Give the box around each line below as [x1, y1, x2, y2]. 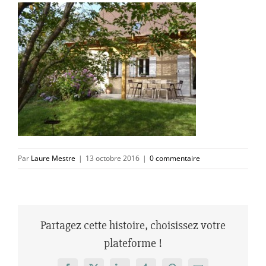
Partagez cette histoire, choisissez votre [40, 218, 226, 233]
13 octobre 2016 [85, 153, 140, 164]
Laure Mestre [31, 153, 75, 164]
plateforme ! [104, 236, 162, 251]
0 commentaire [150, 153, 200, 164]
